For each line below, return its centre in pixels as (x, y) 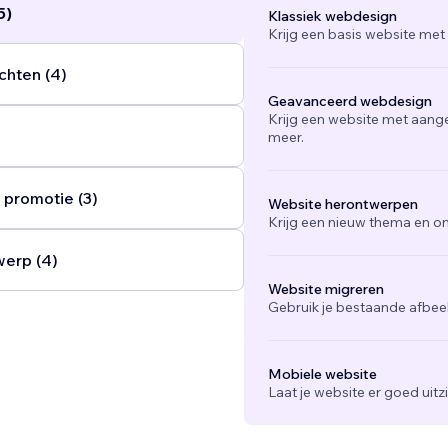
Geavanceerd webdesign (349, 101)
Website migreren (325, 289)
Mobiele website (322, 374)
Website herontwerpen (342, 204)
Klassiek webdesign (332, 16)
